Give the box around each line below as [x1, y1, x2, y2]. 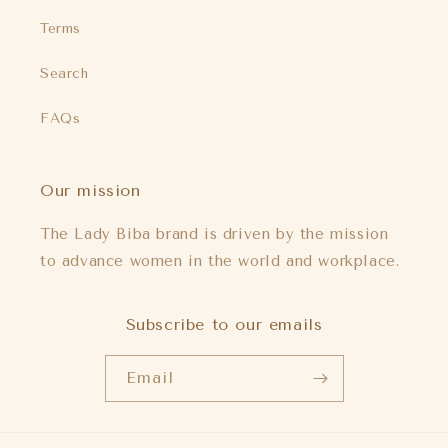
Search [40, 64, 89, 82]
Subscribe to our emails [125, 314, 323, 334]
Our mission [40, 180, 141, 200]
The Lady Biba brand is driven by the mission [40, 224, 389, 243]
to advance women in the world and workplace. [40, 251, 400, 270]
